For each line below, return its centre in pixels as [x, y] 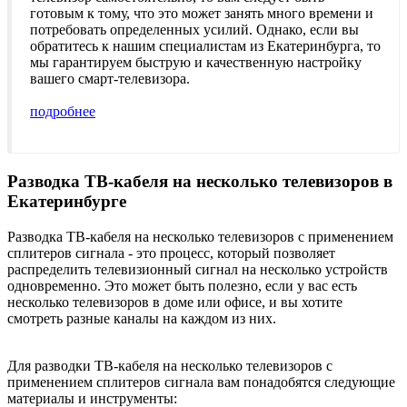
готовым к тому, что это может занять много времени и [202, 14]
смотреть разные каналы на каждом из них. [142, 319]
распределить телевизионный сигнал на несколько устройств [198, 270]
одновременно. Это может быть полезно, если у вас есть [182, 286]
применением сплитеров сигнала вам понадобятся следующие [201, 382]
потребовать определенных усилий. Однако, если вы [194, 30]
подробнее [63, 112]
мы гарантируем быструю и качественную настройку [196, 63]
